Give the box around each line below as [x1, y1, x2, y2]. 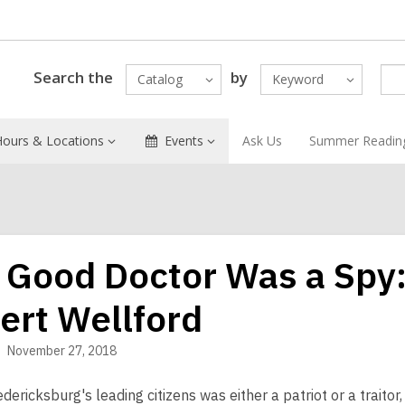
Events [164, 132, 203, 149]
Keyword [271, 71, 324, 88]
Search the [33, 66, 113, 88]
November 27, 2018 [7, 343, 117, 359]
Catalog [137, 71, 183, 88]
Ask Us [241, 132, 282, 149]
